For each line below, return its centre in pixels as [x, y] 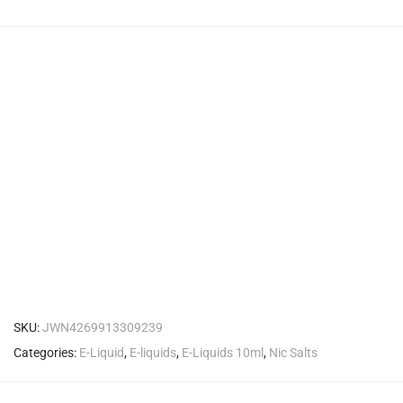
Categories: [46, 353]
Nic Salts [293, 353]
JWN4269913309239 [103, 327]
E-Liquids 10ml [223, 353]
